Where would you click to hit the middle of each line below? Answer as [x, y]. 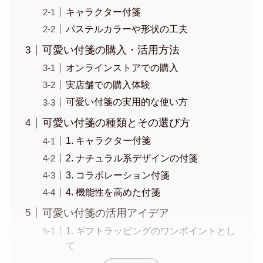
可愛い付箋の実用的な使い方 [127, 102]
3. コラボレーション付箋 [117, 175]
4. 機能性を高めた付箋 [113, 192]
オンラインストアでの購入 [122, 68]
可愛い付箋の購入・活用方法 [111, 50]
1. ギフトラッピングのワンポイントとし [150, 230]
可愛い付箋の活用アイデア [105, 213]
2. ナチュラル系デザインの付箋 [131, 158]
